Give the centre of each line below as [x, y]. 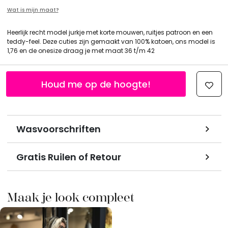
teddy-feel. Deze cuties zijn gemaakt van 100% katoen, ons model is [111, 41]
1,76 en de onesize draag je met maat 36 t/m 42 [81, 51]
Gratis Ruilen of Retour [68, 157]
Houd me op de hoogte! [96, 84]
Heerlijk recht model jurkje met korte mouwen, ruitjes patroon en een [110, 32]
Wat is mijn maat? [33, 10]
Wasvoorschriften [58, 129]
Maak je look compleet [70, 197]
